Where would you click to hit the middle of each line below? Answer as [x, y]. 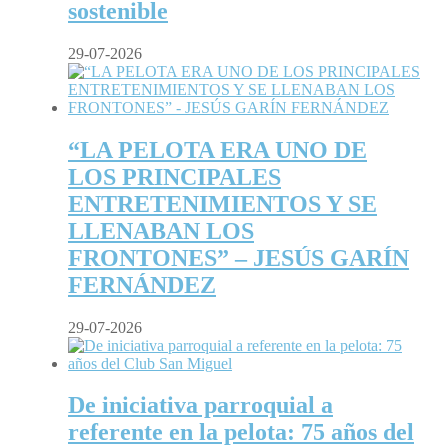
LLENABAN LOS [161, 230]
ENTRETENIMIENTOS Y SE [222, 203]
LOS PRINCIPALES [174, 176]
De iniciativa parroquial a [200, 405]
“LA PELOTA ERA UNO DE [217, 149]
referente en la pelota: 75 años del [241, 432]
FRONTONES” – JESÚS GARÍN [238, 257]
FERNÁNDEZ [142, 284]
